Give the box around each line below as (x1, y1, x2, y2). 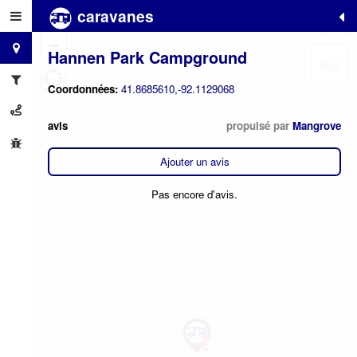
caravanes (73, 5, 154, 27)
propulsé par (226, 117, 292, 133)
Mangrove (292, 117, 341, 133)
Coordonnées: (48, 81, 121, 97)
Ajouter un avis (159, 154, 229, 170)
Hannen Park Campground (48, 45, 247, 69)
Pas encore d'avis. (151, 186, 237, 202)
